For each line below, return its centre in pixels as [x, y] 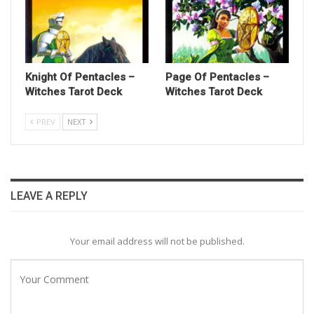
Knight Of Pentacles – [80, 77]
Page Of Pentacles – [217, 77]
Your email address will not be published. [157, 241]
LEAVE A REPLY [49, 196]
